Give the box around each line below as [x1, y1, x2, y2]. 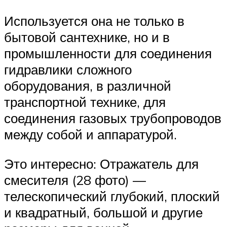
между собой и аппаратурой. [4, 126, 177, 143]
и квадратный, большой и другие [4, 204, 203, 220]
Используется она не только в [4, 13, 184, 29]
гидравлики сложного [4, 61, 132, 78]
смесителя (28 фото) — [4, 171, 146, 188]
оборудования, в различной [4, 78, 171, 94]
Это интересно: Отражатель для [4, 155, 199, 172]
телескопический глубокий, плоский [4, 187, 220, 204]
